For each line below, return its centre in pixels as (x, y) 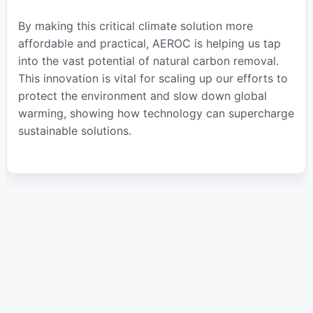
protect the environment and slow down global (142, 95)
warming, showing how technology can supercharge (156, 113)
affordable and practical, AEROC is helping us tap (149, 43)
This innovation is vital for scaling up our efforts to (153, 78)
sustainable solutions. (74, 130)
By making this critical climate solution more (135, 26)
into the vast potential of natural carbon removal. (148, 60)
